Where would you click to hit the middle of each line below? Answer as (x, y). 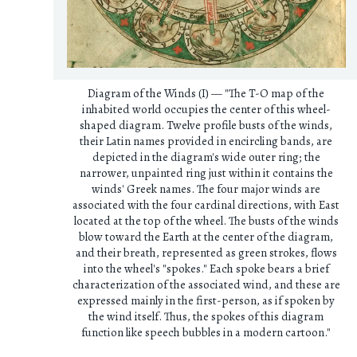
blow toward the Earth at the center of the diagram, (206, 237)
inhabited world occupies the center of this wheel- (206, 110)
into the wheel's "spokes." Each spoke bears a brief (206, 269)
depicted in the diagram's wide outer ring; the (206, 157)
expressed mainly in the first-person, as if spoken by (206, 301)
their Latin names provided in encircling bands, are (206, 141)
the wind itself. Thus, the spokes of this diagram (206, 317)
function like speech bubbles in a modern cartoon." (206, 333)
